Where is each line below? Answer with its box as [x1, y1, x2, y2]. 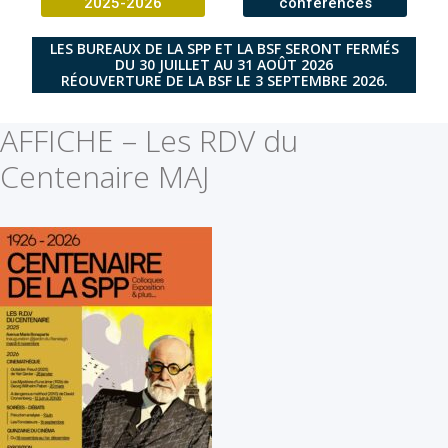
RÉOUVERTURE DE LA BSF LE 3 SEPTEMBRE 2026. [60, 70, 388, 90]
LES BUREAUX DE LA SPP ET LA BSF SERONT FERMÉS [49, 38, 399, 58]
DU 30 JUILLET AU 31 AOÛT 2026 [115, 54, 333, 74]
